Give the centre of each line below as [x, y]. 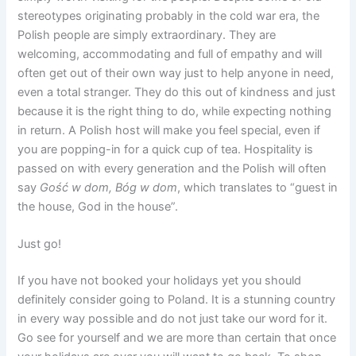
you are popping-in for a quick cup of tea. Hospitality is [166, 149]
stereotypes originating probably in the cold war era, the [169, 15]
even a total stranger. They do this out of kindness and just [177, 92]
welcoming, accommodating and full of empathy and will [170, 54]
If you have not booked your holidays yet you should [160, 280]
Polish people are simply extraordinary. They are [147, 35]
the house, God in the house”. [98, 206]
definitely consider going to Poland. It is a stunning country [177, 299]
